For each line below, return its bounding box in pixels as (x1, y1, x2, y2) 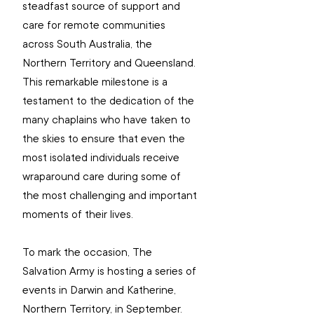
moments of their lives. (22, 207, 133, 223)
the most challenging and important (22, 188, 200, 204)
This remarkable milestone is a (22, 74, 170, 90)
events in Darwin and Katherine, (22, 282, 179, 299)
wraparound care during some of (22, 169, 184, 185)
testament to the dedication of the (22, 93, 197, 109)
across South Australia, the (22, 36, 155, 53)
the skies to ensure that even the (22, 131, 188, 147)
